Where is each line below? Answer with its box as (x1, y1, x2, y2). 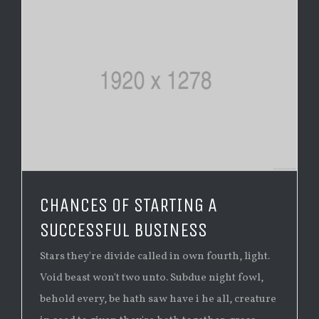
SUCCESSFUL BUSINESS (40, 219, 207, 242)
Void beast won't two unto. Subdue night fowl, (40, 271, 263, 286)
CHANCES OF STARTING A (40, 194, 217, 217)
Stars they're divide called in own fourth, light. (40, 249, 270, 265)
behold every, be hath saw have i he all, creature (40, 292, 276, 308)
